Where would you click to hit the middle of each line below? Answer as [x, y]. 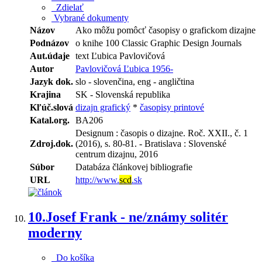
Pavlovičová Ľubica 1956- [124, 69]
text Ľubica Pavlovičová [120, 56]
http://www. [97, 180]
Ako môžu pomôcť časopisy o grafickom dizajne [166, 30]
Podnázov [49, 43]
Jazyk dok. [51, 82]
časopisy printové [172, 108]
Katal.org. [50, 120]
